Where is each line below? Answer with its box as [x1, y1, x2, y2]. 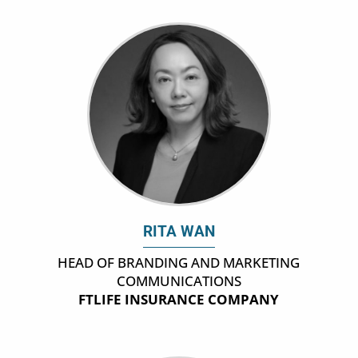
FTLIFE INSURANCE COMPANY [78, 290, 280, 309]
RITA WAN [142, 223, 215, 241]
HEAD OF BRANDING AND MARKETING [58, 253, 300, 272]
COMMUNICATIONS [116, 272, 241, 291]
